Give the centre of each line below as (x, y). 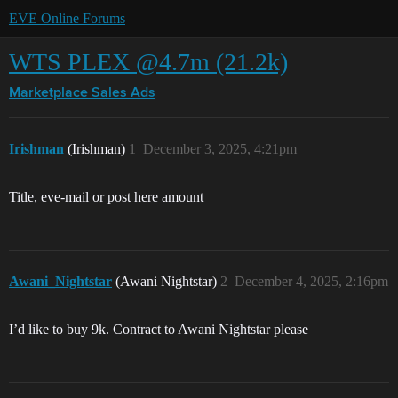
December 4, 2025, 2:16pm (311, 281)
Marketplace (48, 93)
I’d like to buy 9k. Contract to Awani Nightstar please (159, 329)
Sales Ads (123, 93)
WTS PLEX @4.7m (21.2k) (148, 62)
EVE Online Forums (67, 18)
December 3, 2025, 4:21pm (220, 149)
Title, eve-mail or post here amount (106, 197)
